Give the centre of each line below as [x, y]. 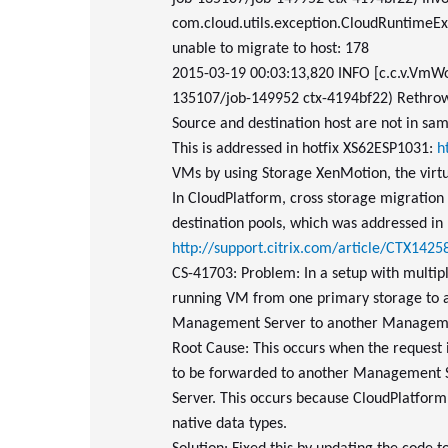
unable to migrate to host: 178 [270, 49]
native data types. [229, 424]
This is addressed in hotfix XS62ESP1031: [304, 149]
